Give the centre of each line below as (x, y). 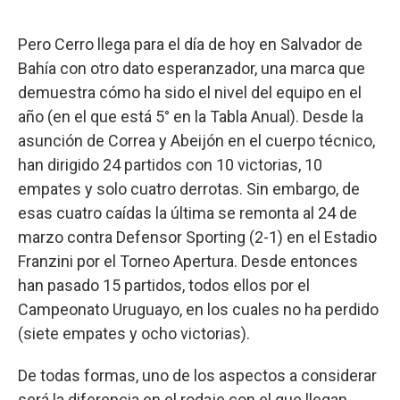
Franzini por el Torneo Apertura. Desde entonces (188, 261)
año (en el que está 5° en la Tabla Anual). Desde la (191, 116)
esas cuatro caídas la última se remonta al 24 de (187, 212)
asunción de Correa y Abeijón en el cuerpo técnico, (196, 140)
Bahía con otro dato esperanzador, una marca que (192, 68)
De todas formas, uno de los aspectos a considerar (197, 375)
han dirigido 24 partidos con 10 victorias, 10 (170, 164)
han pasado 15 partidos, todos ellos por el (164, 285)
